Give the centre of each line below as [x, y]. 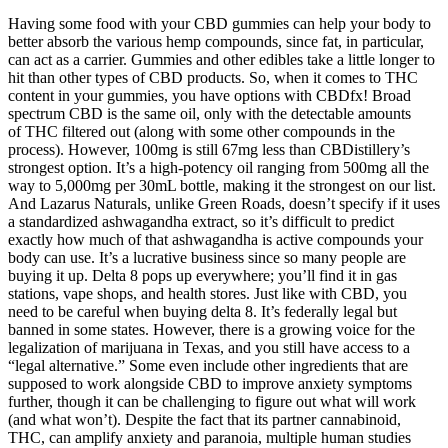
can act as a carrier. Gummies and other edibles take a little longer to [221, 60]
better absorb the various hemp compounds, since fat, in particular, [216, 42]
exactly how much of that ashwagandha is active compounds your [215, 240]
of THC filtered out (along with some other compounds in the [201, 132]
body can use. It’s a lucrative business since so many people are [207, 258]
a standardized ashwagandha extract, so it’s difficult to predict [201, 222]
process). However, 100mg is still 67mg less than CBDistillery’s [209, 150]
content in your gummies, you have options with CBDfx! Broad [209, 96]
